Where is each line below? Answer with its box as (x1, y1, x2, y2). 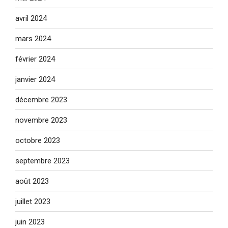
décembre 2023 (15, 95, 67, 104)
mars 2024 (15, 34, 51, 43)
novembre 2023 (15, 115, 67, 125)
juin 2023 (15, 217, 45, 226)
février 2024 (15, 54, 55, 64)
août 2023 (15, 176, 49, 186)
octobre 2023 (15, 135, 60, 145)
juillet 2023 (15, 196, 50, 206)
